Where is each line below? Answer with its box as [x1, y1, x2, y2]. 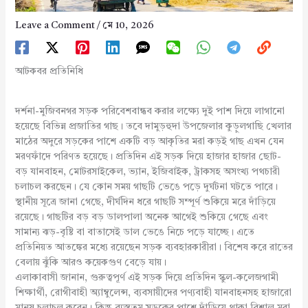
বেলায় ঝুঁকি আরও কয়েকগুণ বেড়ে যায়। [14, 258, 166, 268]
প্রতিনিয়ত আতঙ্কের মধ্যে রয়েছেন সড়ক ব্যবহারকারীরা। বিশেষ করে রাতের [14, 243, 293, 253]
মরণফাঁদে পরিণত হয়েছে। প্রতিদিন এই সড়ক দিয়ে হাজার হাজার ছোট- [14, 152, 281, 162]
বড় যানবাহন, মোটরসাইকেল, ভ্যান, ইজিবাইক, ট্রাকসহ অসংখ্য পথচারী [14, 167, 280, 177]
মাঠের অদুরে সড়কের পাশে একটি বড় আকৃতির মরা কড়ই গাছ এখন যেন [14, 137, 284, 147]
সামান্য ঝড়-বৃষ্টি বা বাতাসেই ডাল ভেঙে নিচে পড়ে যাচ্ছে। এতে [14, 228, 254, 238]
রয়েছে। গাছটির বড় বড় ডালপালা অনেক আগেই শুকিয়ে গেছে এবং [14, 212, 267, 223]
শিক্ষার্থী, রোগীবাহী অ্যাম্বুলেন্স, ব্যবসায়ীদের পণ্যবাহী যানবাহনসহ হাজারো [14, 288, 291, 298]
